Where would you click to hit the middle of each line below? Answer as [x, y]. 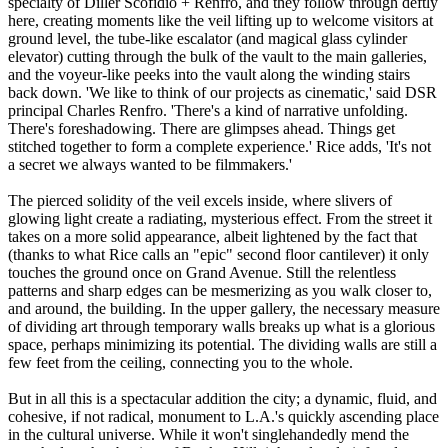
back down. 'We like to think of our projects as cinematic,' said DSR [222, 93]
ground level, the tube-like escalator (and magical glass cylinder [207, 39]
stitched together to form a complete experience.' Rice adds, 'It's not [219, 147]
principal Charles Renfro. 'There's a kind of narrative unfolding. [208, 111]
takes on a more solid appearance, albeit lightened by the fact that [212, 237]
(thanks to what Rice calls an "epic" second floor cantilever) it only [218, 255]
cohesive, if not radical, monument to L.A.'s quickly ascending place [223, 417]
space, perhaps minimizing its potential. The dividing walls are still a [222, 345]
